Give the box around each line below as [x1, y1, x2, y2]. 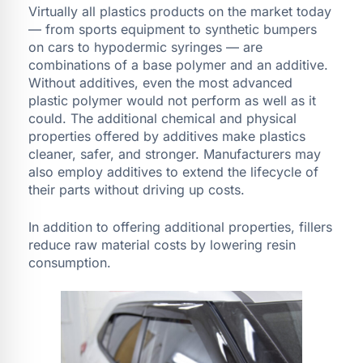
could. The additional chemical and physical [28, 109, 297, 126]
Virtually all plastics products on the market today [28, 2, 331, 19]
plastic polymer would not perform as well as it [28, 92, 316, 109]
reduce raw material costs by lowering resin [28, 236, 296, 253]
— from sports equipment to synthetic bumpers [28, 20, 317, 37]
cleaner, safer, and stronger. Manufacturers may [28, 145, 321, 162]
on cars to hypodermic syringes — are [28, 38, 263, 55]
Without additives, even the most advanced [28, 74, 293, 91]
